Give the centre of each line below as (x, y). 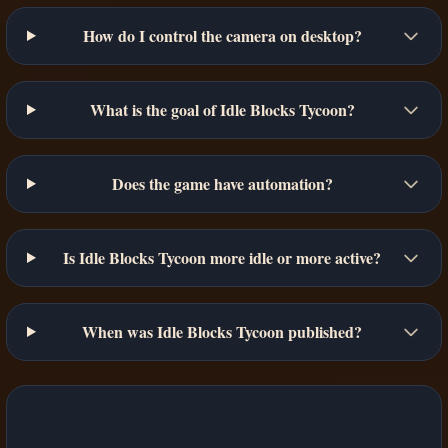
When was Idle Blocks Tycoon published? (222, 331)
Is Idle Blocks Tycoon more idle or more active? (222, 257)
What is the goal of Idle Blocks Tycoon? (222, 109)
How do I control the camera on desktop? (222, 35)
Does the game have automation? (222, 183)
